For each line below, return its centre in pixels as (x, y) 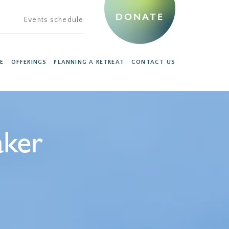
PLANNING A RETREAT (89, 62)
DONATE (140, 17)
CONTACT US (153, 62)
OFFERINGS (29, 62)
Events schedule (54, 20)
